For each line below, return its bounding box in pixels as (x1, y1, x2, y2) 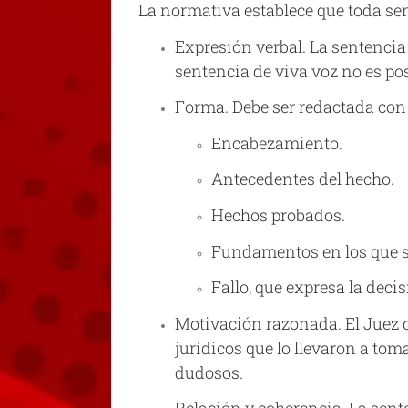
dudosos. (175, 361, 243, 383)
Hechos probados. (211, 203, 345, 226)
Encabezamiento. (211, 131, 342, 154)
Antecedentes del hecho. (211, 168, 394, 190)
